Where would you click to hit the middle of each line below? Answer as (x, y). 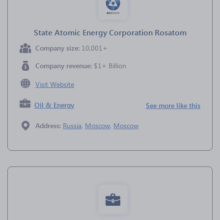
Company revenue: (65, 66)
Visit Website (55, 84)
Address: (49, 125)
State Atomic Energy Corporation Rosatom (110, 32)
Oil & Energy (55, 105)
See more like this (173, 105)
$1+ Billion (110, 66)
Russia (72, 125)
